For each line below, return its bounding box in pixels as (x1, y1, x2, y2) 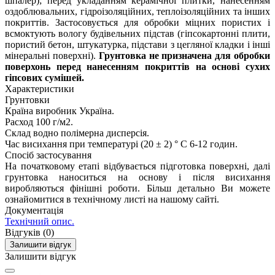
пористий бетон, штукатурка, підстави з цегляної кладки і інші (5, 39, 270, 50)
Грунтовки (5, 95, 50, 106)
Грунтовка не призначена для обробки (98, 50, 271, 61)
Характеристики (5, 83, 74, 95)
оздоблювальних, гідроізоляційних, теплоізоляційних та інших (5, 6, 270, 17)
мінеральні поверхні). (5, 50, 99, 61)
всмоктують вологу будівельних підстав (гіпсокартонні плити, (5, 28, 270, 39)
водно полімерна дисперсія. (33, 128, 149, 139)
